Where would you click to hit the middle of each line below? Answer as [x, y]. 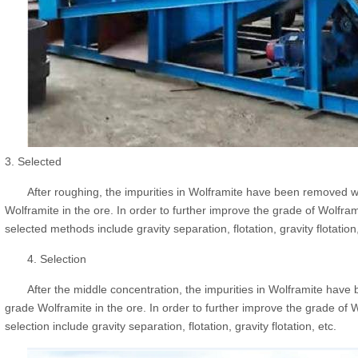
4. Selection [57, 259]
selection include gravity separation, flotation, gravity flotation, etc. [171, 326]
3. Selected [34, 162]
